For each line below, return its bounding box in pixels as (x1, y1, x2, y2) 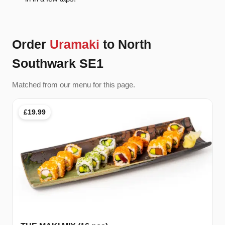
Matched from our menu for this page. (12, 80, 135, 89)
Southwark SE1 (12, 56, 103, 70)
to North (99, 37, 151, 51)
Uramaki (50, 37, 99, 51)
